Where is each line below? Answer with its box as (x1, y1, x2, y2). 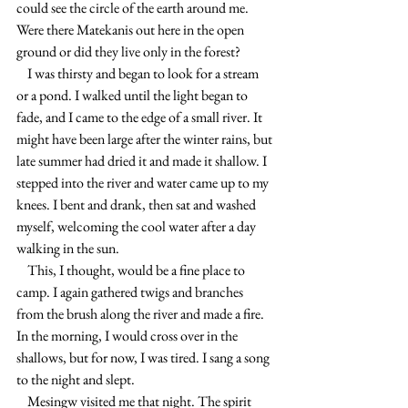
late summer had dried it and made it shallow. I (16, 151, 270, 170)
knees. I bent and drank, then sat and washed (16, 195, 259, 214)
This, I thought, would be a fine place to (16, 260, 27, 280)
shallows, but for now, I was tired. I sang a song (16, 348, 272, 367)
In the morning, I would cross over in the (16, 326, 240, 345)
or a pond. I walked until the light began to (16, 86, 250, 105)
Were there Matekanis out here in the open (16, 20, 247, 39)
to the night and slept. (16, 370, 135, 389)
